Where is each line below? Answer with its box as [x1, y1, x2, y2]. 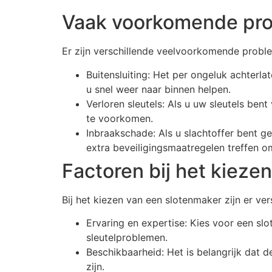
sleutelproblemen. [86, 231, 168, 244]
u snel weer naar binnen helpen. [86, 83, 231, 95]
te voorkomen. [86, 112, 153, 124]
